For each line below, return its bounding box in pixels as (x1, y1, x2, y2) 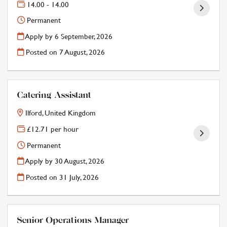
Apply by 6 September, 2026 (24, 31, 113, 41)
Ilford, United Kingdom (25, 108, 96, 118)
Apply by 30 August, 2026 (24, 157, 105, 166)
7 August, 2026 (59, 48, 105, 57)
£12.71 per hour (25, 125, 79, 134)
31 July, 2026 (59, 172, 99, 182)
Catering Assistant (17, 91, 92, 102)
